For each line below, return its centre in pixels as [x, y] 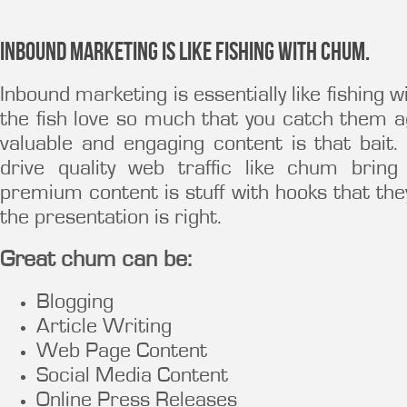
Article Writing [104, 327]
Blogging [75, 303]
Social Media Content [132, 376]
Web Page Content [122, 352]
